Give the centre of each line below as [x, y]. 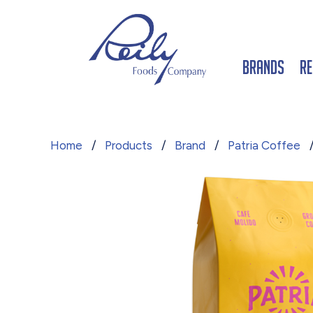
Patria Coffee [264, 145]
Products [129, 145]
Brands [264, 67]
